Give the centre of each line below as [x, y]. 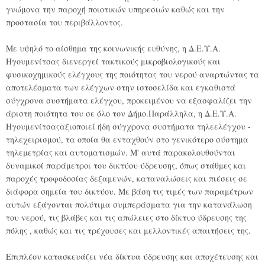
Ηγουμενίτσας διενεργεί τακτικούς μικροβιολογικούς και [113, 61]
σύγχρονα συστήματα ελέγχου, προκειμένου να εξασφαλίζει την [129, 100]
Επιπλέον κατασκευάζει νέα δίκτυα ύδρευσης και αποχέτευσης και [132, 256]
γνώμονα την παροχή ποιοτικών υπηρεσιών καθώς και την [115, 9]
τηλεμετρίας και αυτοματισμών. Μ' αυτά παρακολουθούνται [121, 152]
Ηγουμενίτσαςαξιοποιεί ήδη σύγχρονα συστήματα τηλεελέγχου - [128, 126]
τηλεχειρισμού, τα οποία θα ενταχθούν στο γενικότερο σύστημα [127, 139]
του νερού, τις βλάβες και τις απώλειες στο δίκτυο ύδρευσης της [126, 217]
